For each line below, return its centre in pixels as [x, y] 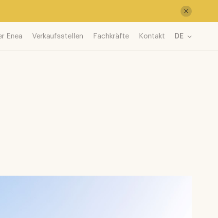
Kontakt [152, 36]
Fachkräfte [111, 36]
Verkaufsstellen [58, 36]
